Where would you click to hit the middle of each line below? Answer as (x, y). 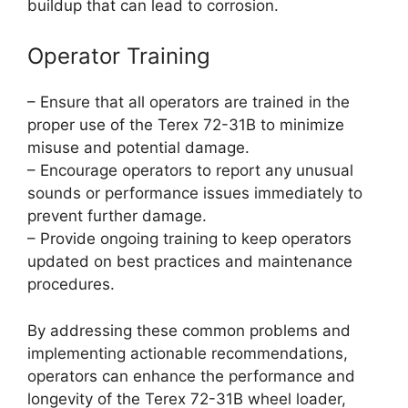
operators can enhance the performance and (191, 376)
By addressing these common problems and (189, 330)
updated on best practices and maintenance (190, 262)
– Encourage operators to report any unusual (190, 171)
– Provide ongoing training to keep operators (189, 239)
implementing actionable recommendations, (188, 353)
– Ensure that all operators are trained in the (189, 102)
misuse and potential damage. (138, 148)
